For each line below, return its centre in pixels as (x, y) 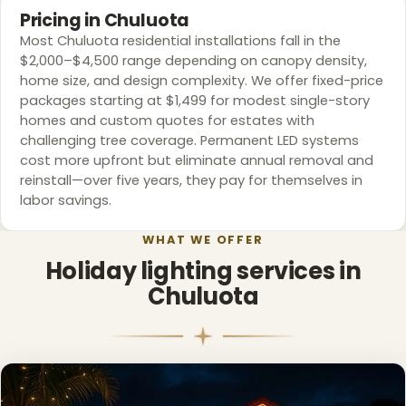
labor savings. (65, 200)
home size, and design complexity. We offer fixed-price (201, 80)
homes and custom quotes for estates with (167, 120)
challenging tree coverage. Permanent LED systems (189, 140)
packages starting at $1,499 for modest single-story (194, 100)
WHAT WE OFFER (203, 240)
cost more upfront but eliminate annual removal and (196, 160)
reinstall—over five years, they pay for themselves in (191, 180)
